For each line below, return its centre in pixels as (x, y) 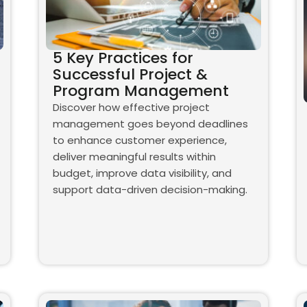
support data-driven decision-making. (150, 190)
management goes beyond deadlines (151, 124)
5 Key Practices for (123, 58)
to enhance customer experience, (140, 140)
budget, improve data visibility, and (143, 173)
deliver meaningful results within (135, 157)
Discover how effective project (132, 108)
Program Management (141, 91)
